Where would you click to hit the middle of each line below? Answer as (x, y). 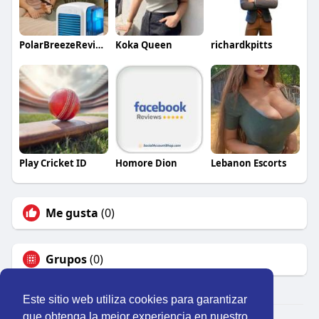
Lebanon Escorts (249, 163)
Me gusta (72, 213)
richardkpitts (242, 45)
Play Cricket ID (53, 163)
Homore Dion (146, 163)
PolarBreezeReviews (99, 45)
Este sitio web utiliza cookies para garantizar (135, 300)
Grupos (66, 259)
